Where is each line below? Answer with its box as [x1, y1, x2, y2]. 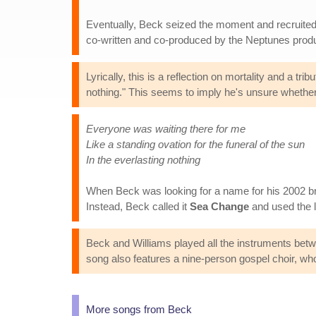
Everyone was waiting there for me [86, 123, 245, 135]
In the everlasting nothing [86, 154, 200, 166]
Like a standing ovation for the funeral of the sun [86, 138, 305, 150]
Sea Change [190, 200, 249, 212]
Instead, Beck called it [86, 200, 190, 212]
